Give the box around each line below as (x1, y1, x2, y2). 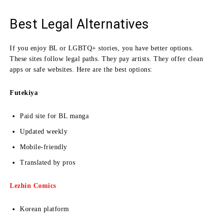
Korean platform (20, 205, 69, 213)
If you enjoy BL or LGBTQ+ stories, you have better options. (10, 44, 194, 52)
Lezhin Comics (10, 182, 56, 189)
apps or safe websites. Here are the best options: (10, 65, 153, 73)
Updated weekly (20, 127, 67, 135)
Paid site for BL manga (20, 112, 89, 120)
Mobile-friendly (20, 143, 67, 151)
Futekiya (10, 89, 38, 96)
